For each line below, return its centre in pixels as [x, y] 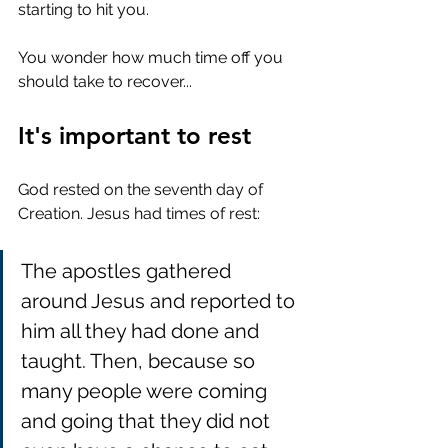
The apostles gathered [128, 270]
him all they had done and [142, 330]
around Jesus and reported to [160, 300]
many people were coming [146, 390]
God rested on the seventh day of [142, 189]
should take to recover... [107, 81]
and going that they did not [148, 420]
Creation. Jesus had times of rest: [139, 213]
